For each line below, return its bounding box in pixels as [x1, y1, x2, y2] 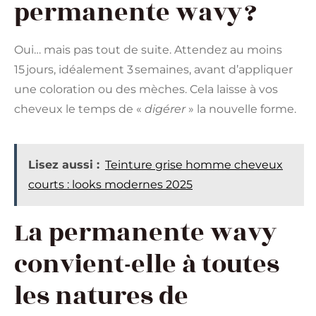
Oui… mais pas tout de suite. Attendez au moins [14, 43, 282, 57]
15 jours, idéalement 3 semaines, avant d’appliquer [14, 63, 293, 77]
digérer [145, 102, 186, 116]
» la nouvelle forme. [186, 102, 296, 116]
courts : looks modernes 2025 [28, 178, 193, 192]
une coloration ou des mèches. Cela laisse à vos [14, 83, 278, 97]
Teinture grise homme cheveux [105, 158, 283, 172]
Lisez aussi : [28, 158, 99, 172]
